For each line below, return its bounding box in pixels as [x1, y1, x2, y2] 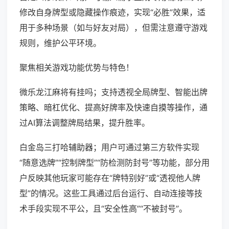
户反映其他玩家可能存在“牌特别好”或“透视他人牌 [19, 173, 200, 184]
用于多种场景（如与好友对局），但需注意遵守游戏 [19, 22, 208, 33]
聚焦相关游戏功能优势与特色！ [19, 62, 134, 73]
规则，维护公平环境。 [19, 38, 101, 49]
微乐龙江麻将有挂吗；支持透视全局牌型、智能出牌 [19, 87, 208, 98]
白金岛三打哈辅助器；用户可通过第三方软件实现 [19, 142, 199, 153]
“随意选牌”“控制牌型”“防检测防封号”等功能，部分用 [19, 157, 210, 168]
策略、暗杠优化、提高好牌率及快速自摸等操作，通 [19, 102, 208, 113]
